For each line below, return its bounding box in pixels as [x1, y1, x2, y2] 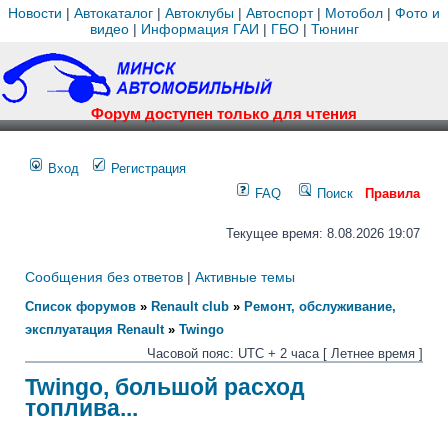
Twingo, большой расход [25, 374, 305, 400]
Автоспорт [246, 5, 313, 21]
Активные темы [195, 269, 295, 285]
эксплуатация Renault [25, 322, 164, 337]
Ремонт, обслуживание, [244, 299, 396, 314]
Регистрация [107, 161, 186, 176]
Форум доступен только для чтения [91, 105, 357, 122]
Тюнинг [310, 21, 359, 37]
